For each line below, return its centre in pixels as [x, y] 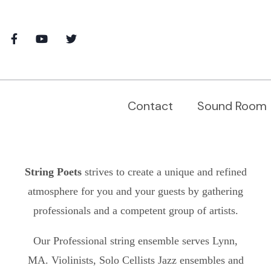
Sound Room [232, 106]
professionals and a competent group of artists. [135, 210]
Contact [150, 106]
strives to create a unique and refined [165, 171]
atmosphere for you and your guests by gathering [135, 191]
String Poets [54, 171]
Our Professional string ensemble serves [123, 240]
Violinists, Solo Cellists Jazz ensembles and [147, 260]
